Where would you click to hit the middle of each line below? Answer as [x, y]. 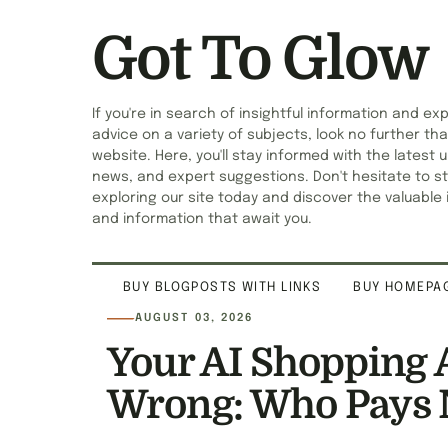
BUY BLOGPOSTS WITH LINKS [222, 287]
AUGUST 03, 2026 [194, 318]
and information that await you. [202, 219]
